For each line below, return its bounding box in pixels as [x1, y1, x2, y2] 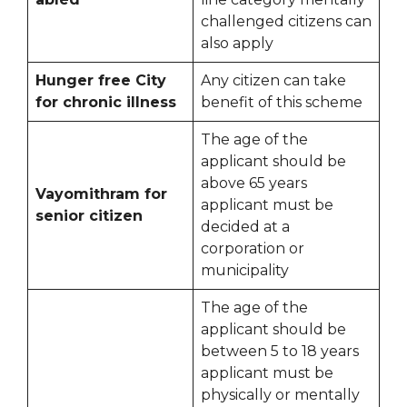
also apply [201, 35, 273, 53]
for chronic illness [35, 94, 176, 112]
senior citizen [35, 207, 143, 225]
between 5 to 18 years [201, 342, 359, 361]
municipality [201, 262, 289, 280]
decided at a [201, 218, 290, 236]
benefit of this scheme [201, 94, 362, 112]
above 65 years [201, 174, 307, 193]
